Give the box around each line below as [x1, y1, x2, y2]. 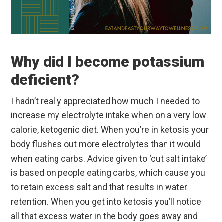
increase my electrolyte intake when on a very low [11, 110, 207, 120]
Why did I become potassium [11, 53, 205, 70]
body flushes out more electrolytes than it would [11, 138, 201, 149]
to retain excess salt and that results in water [11, 181, 188, 192]
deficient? [11, 70, 80, 88]
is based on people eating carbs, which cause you [11, 167, 206, 178]
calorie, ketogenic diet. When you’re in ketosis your [11, 124, 209, 135]
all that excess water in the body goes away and [11, 210, 198, 221]
